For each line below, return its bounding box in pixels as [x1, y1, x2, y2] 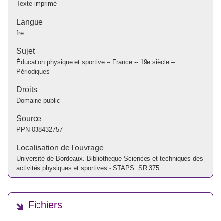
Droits [16, 85, 37, 94]
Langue [16, 17, 43, 26]
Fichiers [28, 199, 62, 211]
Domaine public [16, 96, 60, 104]
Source [16, 114, 41, 123]
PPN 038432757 [16, 125, 63, 133]
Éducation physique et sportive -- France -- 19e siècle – [16, 58, 175, 66]
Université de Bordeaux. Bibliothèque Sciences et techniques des [16, 154, 203, 162]
